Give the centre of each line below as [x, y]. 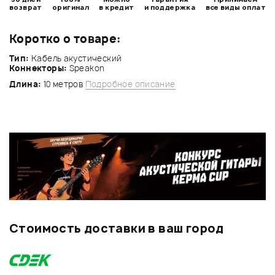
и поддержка [170, 7]
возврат [26, 7]
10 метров [63, 84]
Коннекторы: [38, 68]
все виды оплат [235, 7]
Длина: [25, 84]
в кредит [117, 7]
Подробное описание [130, 84]
